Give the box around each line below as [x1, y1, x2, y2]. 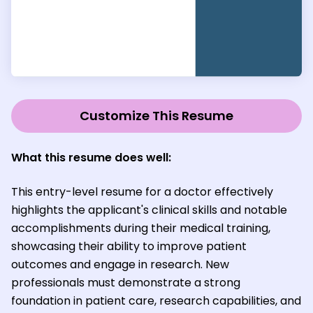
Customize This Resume [80, 106, 233, 124]
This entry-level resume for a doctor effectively [11, 183, 273, 200]
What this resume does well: [11, 149, 171, 166]
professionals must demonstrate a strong [11, 274, 240, 291]
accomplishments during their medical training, [11, 219, 270, 236]
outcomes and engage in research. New [11, 256, 229, 272]
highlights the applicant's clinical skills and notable [11, 201, 287, 218]
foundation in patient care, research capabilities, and [11, 292, 301, 309]
